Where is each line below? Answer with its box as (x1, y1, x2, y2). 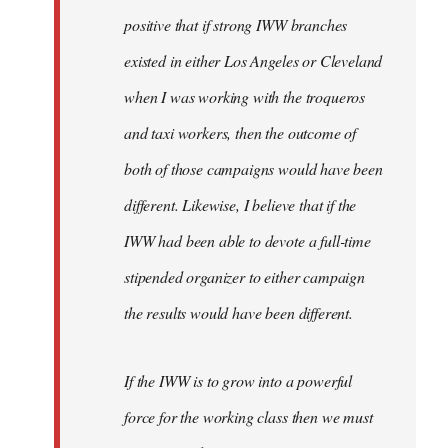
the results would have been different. (124, 302, 353, 323)
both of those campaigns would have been (124, 158, 383, 179)
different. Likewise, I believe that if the (124, 194, 357, 215)
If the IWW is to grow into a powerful (124, 370, 353, 391)
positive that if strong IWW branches (124, 14, 348, 35)
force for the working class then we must (124, 406, 373, 427)
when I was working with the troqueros (124, 86, 366, 107)
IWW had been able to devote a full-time (124, 230, 371, 251)
